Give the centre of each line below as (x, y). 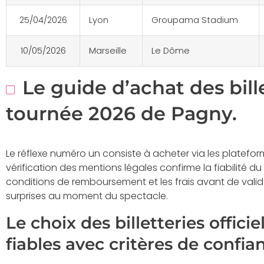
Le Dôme (171, 51)
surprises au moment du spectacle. (87, 196)
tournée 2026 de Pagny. (121, 114)
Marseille (108, 51)
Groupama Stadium (195, 20)
